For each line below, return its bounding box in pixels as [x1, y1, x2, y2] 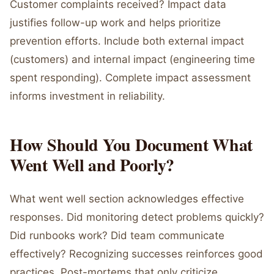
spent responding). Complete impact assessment [10, 72, 251, 84]
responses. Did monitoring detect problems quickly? [10, 211, 264, 223]
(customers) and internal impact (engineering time [10, 53, 255, 65]
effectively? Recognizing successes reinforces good [10, 248, 263, 260]
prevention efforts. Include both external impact [10, 35, 244, 47]
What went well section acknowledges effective [10, 193, 244, 205]
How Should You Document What [10, 132, 253, 157]
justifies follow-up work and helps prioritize [10, 17, 221, 29]
